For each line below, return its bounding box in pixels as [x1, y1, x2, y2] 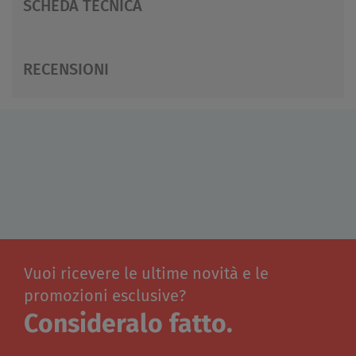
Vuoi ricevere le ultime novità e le [24, 265, 269, 282]
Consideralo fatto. [24, 311, 233, 338]
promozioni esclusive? [24, 288, 186, 304]
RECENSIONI [23, 61, 109, 78]
